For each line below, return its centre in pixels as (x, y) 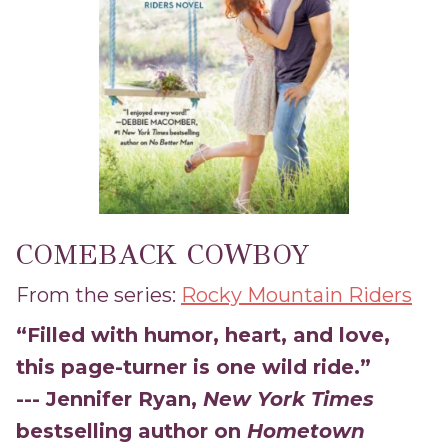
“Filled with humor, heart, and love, (203, 334)
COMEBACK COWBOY (163, 254)
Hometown (306, 430)
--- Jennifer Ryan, (109, 398)
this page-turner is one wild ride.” (193, 366)
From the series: (98, 294)
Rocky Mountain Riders (296, 294)
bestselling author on (131, 430)
